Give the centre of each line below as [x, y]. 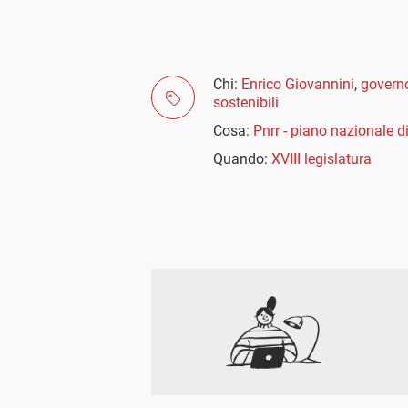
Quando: [242, 159]
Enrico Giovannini [298, 84]
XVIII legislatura [321, 159]
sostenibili [246, 102]
